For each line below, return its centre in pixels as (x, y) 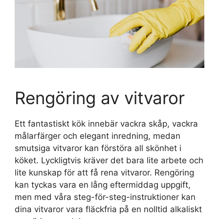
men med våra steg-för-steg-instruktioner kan (105, 197)
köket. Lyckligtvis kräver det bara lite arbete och (109, 160)
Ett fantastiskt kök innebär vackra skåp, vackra (106, 123)
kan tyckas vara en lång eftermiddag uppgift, (103, 185)
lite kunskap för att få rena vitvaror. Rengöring (104, 172)
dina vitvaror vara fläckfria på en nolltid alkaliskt (108, 209)
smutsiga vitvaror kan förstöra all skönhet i (98, 148)
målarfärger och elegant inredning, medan (98, 136)
